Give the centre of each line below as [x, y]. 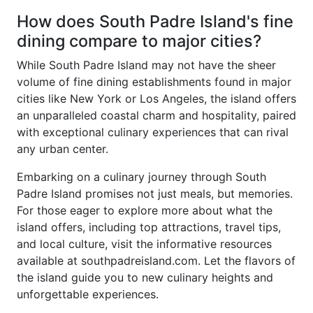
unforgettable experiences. [88, 294]
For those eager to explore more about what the [145, 210]
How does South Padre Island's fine [155, 21]
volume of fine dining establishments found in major [154, 82]
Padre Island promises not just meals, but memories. [155, 194]
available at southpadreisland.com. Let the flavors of [156, 261]
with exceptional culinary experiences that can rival [153, 132]
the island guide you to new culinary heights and [145, 277]
